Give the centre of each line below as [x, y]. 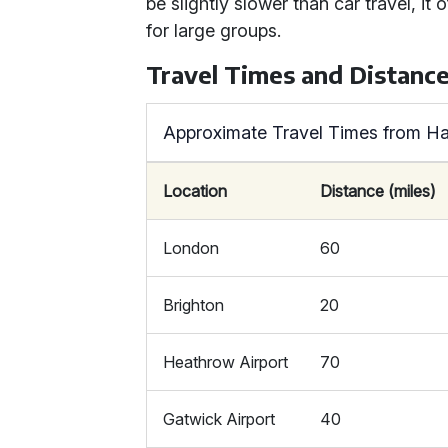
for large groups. [214, 30]
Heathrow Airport [226, 362]
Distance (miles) [378, 191]
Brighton [194, 305]
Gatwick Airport [219, 419]
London [191, 248]
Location [195, 191]
